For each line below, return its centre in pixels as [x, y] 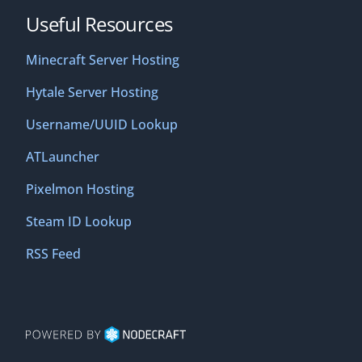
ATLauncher [63, 157]
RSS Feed [53, 254]
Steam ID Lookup [79, 222]
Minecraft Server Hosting [103, 60]
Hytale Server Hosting [92, 93]
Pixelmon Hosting [80, 189]
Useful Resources [99, 24]
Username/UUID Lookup [102, 125]
